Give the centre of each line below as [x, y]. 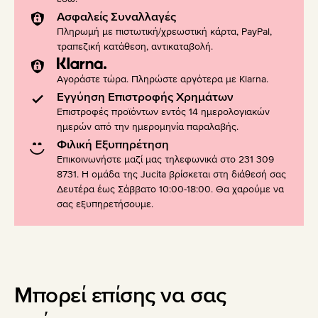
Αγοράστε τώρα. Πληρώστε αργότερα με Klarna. [163, 79]
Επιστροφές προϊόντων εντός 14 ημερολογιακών [163, 112]
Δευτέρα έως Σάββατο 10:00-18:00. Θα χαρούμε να [170, 190]
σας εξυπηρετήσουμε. [105, 204]
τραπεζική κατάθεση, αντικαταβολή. [135, 47]
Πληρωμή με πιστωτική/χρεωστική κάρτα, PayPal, [164, 32]
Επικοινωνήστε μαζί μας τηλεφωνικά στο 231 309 [165, 160]
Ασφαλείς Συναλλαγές [116, 17]
